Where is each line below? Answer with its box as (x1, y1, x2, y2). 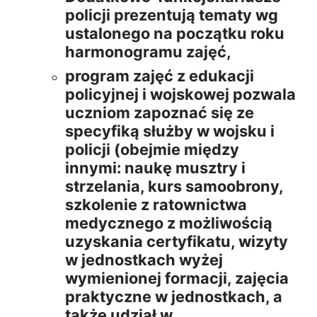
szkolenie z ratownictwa (65, 195, 247, 214)
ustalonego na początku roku (65, 24, 284, 43)
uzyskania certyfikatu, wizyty (65, 232, 288, 251)
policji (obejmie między (65, 140, 239, 159)
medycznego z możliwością (65, 214, 272, 233)
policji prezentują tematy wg (65, 6, 278, 25)
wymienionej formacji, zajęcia (65, 269, 289, 288)
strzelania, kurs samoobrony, (65, 177, 283, 196)
